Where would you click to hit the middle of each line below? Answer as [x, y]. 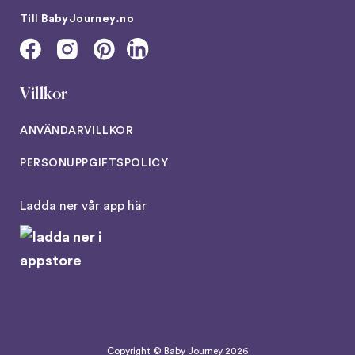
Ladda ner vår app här [83, 206]
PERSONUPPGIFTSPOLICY [94, 164]
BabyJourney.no [88, 19]
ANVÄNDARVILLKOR [77, 131]
